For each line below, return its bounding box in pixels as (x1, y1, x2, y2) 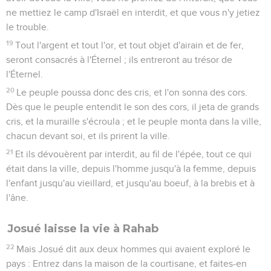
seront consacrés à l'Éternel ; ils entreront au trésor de (6, 54, 232, 65)
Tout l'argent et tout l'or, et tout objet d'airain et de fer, (15, 40, 244, 50)
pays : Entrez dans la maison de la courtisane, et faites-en (6, 258, 247, 269)
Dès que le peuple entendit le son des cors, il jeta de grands (6, 102, 259, 112)
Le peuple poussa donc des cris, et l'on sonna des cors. (16, 87, 248, 97)
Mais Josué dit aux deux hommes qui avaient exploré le (16, 244, 251, 254)
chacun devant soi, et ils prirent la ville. (6, 131, 170, 141)
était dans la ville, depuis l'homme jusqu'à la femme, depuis (6, 163, 256, 174)
